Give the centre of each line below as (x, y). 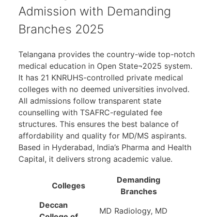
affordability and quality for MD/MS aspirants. (102, 135)
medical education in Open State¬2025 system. (105, 66)
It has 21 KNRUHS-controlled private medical (101, 77)
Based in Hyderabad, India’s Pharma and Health (105, 147)
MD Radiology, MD (133, 210)
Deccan (54, 205)
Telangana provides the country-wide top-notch (107, 54)
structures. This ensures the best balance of (99, 124)
